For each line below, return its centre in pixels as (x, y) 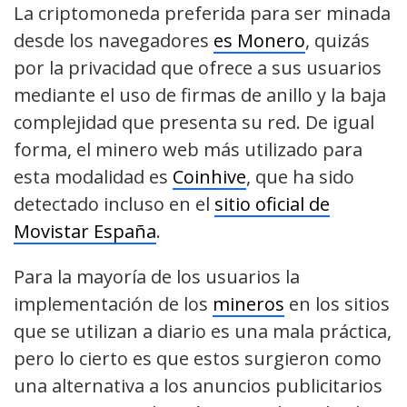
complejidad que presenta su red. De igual (194, 122)
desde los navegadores (114, 40)
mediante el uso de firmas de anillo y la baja (200, 94)
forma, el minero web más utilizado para (188, 149)
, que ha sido (300, 176)
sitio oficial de (272, 203)
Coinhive (209, 176)
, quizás (338, 40)
